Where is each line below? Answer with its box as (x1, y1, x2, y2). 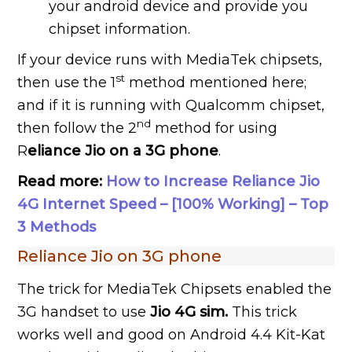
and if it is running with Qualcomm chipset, (17, 96, 325, 114)
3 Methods (17, 218, 97, 236)
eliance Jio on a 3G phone (27, 141, 219, 159)
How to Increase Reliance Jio (106, 172, 321, 190)
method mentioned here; (125, 73, 307, 91)
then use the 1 (17, 73, 116, 91)
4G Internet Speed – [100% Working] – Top (17, 195, 329, 213)
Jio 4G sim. (150, 302, 233, 321)
